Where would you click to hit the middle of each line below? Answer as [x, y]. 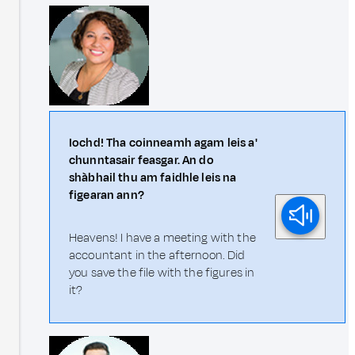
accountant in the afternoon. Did [157, 255]
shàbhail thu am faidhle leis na [153, 177]
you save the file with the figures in [162, 273]
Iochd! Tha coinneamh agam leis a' [163, 143]
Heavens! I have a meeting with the [162, 238]
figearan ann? [107, 195]
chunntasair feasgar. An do [141, 160]
